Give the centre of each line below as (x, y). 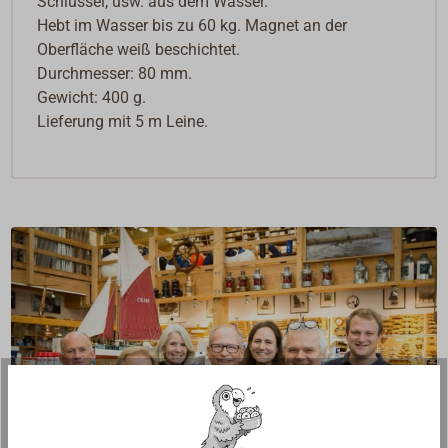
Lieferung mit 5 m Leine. (123, 121)
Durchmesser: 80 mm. (115, 73)
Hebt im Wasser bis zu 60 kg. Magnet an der (192, 25)
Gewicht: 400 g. (92, 97)
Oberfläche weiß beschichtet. (139, 49)
